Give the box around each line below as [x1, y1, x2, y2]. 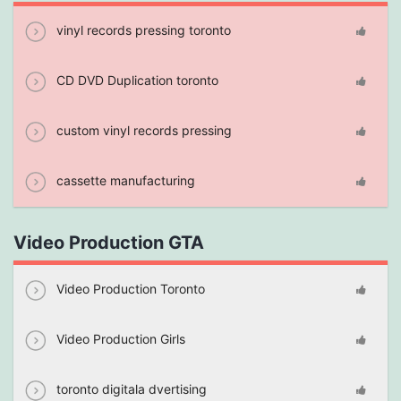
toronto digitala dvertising [53, 381, 207, 397]
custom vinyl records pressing [53, 123, 232, 138]
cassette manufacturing [53, 173, 195, 188]
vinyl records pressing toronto [53, 22, 231, 38]
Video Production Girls [53, 331, 185, 346]
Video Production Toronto [53, 281, 205, 296]
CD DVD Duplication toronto [53, 73, 218, 88]
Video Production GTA [13, 232, 204, 254]
